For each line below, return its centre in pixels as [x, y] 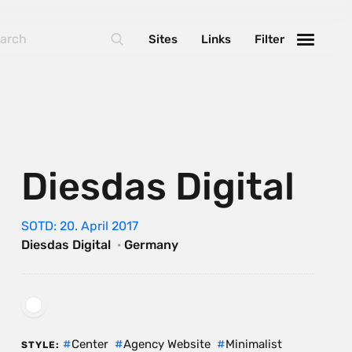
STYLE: [40, 345]
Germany [151, 244]
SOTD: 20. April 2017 [79, 225]
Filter [269, 39]
